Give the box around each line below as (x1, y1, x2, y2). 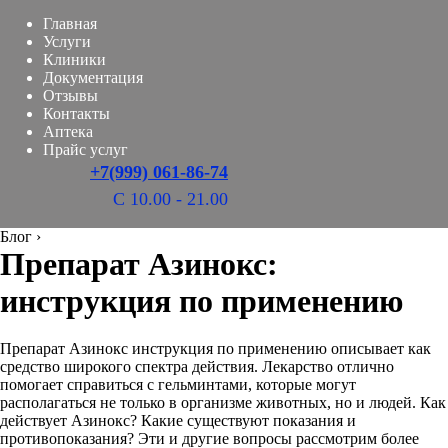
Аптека (43, 123, 93, 140)
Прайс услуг (43, 141, 128, 158)
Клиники (43, 51, 106, 68)
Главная (43, 15, 97, 32)
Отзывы (43, 87, 98, 104)
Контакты (43, 105, 110, 122)
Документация (43, 69, 143, 86)
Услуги (43, 33, 91, 50)
